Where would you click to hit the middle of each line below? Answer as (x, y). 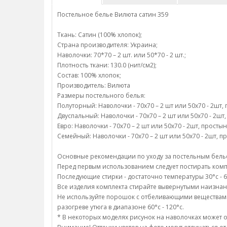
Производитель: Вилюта (94, 85)
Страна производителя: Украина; (107, 45)
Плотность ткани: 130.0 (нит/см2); (107, 65)
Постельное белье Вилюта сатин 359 (113, 14)
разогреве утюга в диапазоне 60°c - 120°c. (121, 207)
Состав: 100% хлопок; (89, 75)
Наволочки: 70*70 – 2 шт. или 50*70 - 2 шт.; (122, 55)
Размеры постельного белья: (101, 96)
